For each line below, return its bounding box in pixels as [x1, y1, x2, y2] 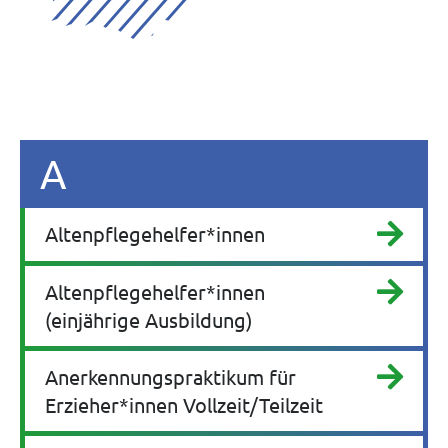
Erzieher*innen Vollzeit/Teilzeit [45, 392, 323, 418]
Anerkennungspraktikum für [45, 364, 296, 390]
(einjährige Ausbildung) [45, 307, 252, 333]
